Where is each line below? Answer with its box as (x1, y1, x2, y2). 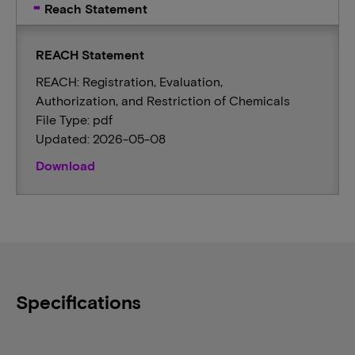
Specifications (16, 290, 141, 313)
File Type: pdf (36, 112, 113, 127)
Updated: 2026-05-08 (36, 131, 166, 146)
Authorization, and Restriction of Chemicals (36, 93, 290, 108)
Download (36, 158, 95, 173)
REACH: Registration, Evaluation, (36, 74, 223, 89)
